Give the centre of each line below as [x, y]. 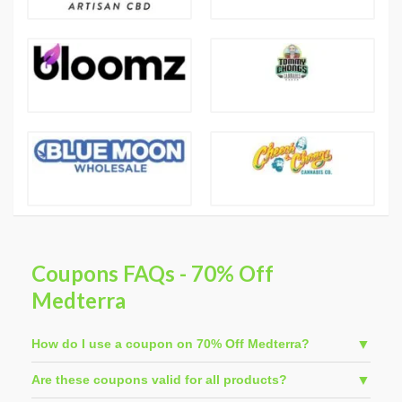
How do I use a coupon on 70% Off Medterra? [170, 344]
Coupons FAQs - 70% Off [153, 274]
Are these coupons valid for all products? [159, 380]
